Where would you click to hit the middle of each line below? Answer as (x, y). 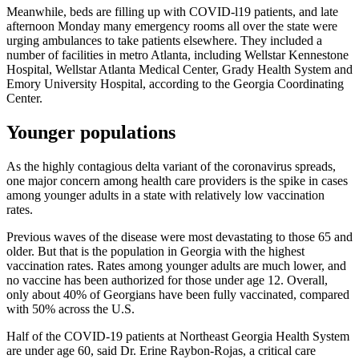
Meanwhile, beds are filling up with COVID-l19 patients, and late (172, 12)
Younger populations (91, 133)
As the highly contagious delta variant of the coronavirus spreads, (171, 167)
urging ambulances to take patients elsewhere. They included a (164, 41)
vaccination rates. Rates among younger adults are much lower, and (176, 266)
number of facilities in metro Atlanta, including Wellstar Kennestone (177, 55)
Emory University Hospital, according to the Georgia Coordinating (175, 84)
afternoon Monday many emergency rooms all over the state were (172, 26)
